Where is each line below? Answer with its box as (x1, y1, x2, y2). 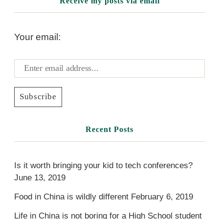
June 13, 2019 (14, 173, 66, 182)
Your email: (14, 31, 61, 42)
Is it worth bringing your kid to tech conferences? (14, 160, 193, 170)
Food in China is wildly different (14, 192, 129, 201)
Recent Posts (86, 125, 133, 134)
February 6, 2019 (131, 192, 193, 201)
